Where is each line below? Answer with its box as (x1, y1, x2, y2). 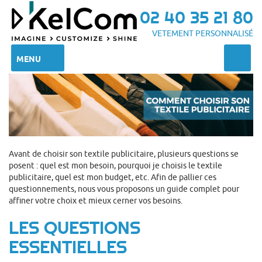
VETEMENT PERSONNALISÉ (152, 29, 253, 38)
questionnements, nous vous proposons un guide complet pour (9, 184, 239, 194)
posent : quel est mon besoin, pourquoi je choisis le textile (9, 161, 222, 171)
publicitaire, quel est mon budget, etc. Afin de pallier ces (9, 173, 216, 182)
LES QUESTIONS (9, 216, 140, 239)
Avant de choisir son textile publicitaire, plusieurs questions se (9, 149, 239, 159)
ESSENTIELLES (9, 236, 127, 258)
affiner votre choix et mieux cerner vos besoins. (9, 196, 182, 206)
